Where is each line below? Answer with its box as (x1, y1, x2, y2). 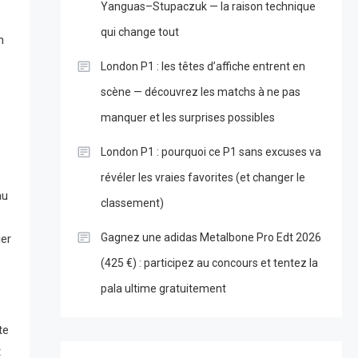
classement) (100, 197, 164, 210)
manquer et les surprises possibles (100, 111, 275, 125)
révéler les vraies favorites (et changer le (100, 171, 305, 185)
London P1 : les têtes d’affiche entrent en (100, 60, 305, 74)
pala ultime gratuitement (100, 282, 226, 296)
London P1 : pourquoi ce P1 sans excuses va (100, 145, 321, 159)
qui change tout (100, 26, 179, 39)
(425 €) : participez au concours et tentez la (100, 257, 318, 270)
